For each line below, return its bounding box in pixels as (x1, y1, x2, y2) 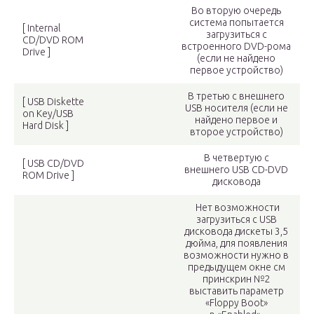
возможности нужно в (184, 250, 289, 261)
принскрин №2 (203, 273, 270, 285)
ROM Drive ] (22, 170, 74, 182)
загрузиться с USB (196, 214, 277, 226)
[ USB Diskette (22, 96, 84, 108)
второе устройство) (189, 126, 283, 138)
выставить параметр (189, 285, 284, 297)
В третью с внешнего (188, 90, 285, 102)
